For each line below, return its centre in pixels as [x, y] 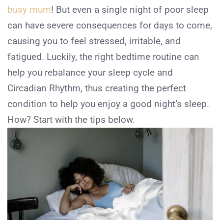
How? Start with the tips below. [72, 120]
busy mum [29, 10]
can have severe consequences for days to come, [110, 26]
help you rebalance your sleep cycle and [90, 73]
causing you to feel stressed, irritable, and [94, 41]
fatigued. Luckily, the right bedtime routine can [103, 57]
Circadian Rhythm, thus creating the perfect [97, 88]
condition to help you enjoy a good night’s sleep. [108, 104]
